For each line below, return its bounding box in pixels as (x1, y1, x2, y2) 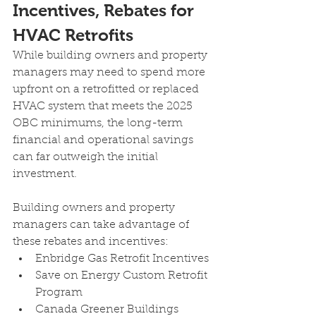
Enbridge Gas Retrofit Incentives (35, 253, 212, 265)
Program (35, 287, 85, 298)
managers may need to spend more (13, 67, 208, 78)
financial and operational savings (13, 135, 196, 146)
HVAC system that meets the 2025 (13, 101, 195, 112)
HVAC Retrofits (13, 25, 133, 44)
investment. (13, 169, 77, 180)
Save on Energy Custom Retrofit (35, 270, 210, 281)
